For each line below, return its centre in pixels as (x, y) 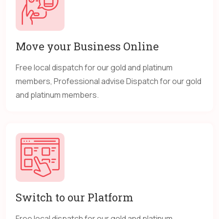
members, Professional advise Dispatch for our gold (109, 81)
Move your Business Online (87, 46)
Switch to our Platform (75, 197)
